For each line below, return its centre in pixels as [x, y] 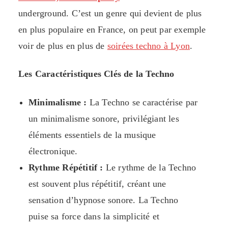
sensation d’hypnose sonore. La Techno [104, 200]
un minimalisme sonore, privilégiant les [104, 119]
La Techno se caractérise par [142, 103]
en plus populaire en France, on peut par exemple [112, 30]
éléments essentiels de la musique [92, 135]
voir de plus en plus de [63, 46]
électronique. [53, 151]
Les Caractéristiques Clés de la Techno [96, 74]
